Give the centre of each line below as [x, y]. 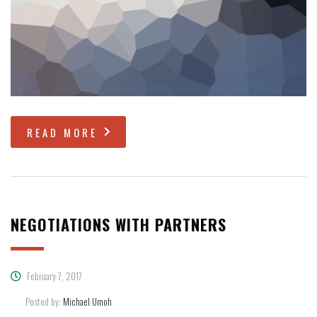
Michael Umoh [87, 301]
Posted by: [44, 301]
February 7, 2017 [53, 276]
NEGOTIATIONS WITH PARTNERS [119, 224]
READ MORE [62, 132]
